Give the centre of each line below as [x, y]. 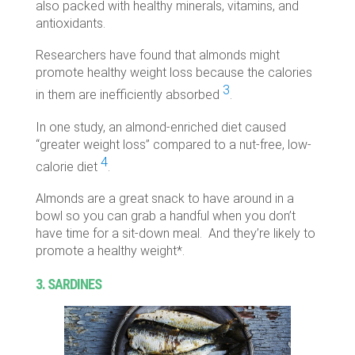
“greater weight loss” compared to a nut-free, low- [173, 144]
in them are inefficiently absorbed [129, 95]
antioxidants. [70, 24]
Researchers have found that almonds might [157, 55]
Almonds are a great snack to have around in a [164, 199]
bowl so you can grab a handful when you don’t [165, 216]
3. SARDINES [68, 284]
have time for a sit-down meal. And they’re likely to [175, 234]
